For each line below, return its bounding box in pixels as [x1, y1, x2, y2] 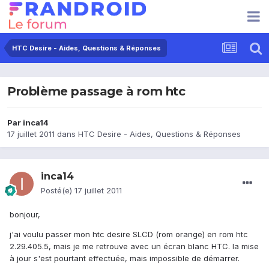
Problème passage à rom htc [7, 84, 186, 99]
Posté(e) [41, 186, 74, 196]
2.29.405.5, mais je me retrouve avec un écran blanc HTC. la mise [10, 241, 259, 252]
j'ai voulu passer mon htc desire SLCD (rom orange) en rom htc [10, 229, 248, 240]
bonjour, [10, 210, 40, 220]
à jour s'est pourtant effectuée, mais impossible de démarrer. [10, 253, 240, 264]
